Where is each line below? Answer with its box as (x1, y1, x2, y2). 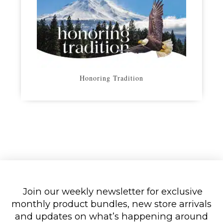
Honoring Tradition (79, 73, 143, 83)
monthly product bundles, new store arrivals (11, 198, 212, 210)
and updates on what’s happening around (15, 210, 208, 222)
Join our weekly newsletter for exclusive (20, 185, 203, 197)
